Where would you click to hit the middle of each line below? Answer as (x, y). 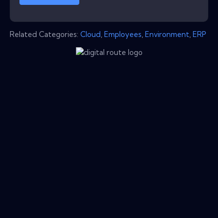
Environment (167, 34)
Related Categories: (45, 34)
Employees (123, 34)
